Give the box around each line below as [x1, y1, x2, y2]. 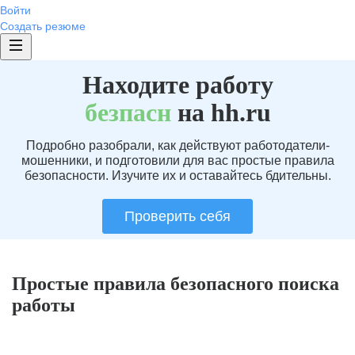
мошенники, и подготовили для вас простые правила [21, 154, 334, 167]
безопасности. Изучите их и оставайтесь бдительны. [24, 169, 331, 182]
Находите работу [82, 71, 273, 99]
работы [12, 295, 75, 315]
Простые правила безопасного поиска [12, 273, 339, 294]
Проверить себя [124, 208, 231, 224]
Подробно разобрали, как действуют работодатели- [25, 139, 330, 152]
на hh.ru [170, 98, 271, 127]
